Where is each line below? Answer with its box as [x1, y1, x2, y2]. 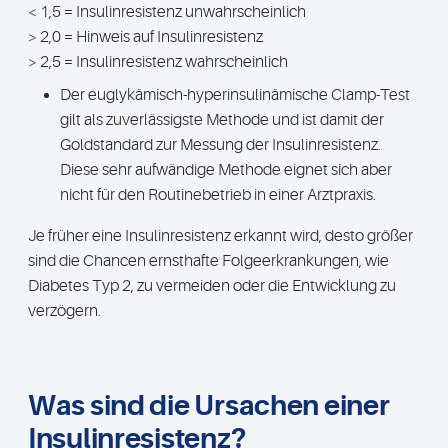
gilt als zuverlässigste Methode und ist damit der [60, 111, 384, 129]
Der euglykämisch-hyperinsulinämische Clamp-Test [60, 86, 410, 104]
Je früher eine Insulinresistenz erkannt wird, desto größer [28, 227, 413, 245]
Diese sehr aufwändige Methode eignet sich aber [60, 161, 392, 179]
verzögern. [28, 302, 101, 320]
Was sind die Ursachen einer [28, 390, 390, 422]
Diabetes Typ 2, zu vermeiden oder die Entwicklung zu [28, 277, 396, 295]
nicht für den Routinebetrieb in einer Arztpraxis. [60, 186, 376, 204]
